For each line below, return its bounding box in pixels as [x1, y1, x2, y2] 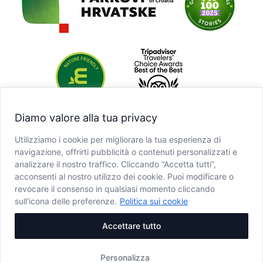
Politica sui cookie [120, 195, 188, 206]
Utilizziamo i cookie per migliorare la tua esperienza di [15, 134, 221, 144]
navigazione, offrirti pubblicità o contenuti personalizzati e [15, 146, 237, 157]
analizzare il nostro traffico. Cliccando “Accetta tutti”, [15, 159, 216, 169]
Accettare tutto [102, 220, 161, 231]
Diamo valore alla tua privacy [15, 111, 157, 124]
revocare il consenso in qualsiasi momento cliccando [15, 183, 215, 194]
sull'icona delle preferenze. [15, 195, 117, 206]
